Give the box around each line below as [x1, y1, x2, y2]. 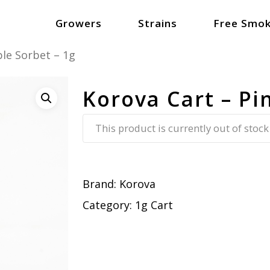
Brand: [82, 176, 119, 191]
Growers [55, 16, 102, 30]
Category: [82, 197, 135, 212]
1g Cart [134, 197, 173, 212]
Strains [138, 16, 177, 30]
